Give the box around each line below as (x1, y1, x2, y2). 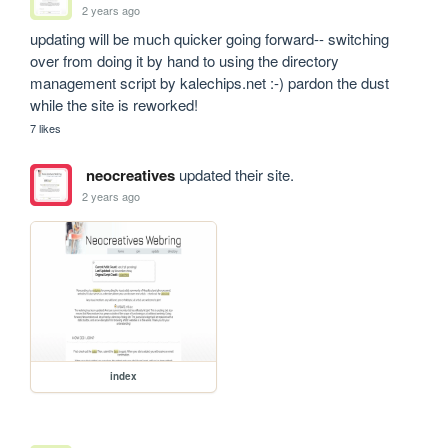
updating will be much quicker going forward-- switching (30, 28, 390, 50)
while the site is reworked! (30, 94, 199, 116)
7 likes (30, 120, 62, 137)
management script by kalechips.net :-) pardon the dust (30, 72, 390, 94)
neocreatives (85, 164, 175, 187)
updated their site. (174, 164, 294, 186)
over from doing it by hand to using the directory (30, 50, 340, 72)
